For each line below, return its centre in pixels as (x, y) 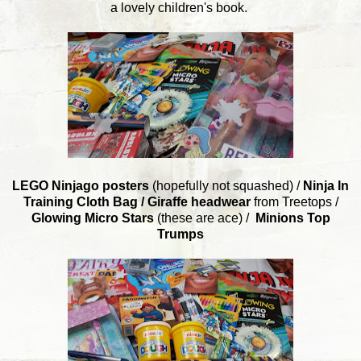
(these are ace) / (204, 218)
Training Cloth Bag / (85, 201)
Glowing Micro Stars (92, 218)
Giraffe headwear (199, 201)
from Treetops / (294, 201)
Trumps (180, 234)
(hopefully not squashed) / (226, 185)
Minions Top (293, 218)
